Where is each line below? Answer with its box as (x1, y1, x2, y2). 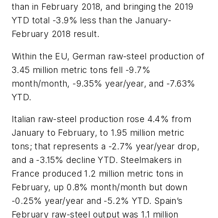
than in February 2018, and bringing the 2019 (12, 1, 194, 12)
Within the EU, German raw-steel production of (12, 51, 204, 61)
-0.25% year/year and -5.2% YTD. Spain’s (12, 196, 183, 206)
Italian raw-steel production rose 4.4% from (12, 114, 192, 125)
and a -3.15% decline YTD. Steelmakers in (12, 155, 182, 165)
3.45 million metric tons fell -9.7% (12, 64, 150, 75)
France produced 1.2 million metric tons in (12, 168, 183, 179)
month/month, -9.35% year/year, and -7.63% (12, 78, 196, 89)
